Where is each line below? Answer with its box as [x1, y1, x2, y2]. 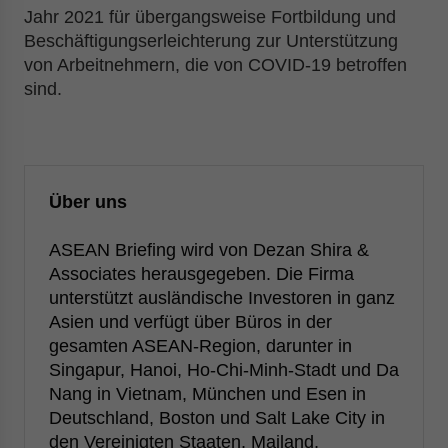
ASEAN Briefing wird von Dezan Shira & [49, 240, 369, 260]
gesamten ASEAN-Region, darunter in [49, 336, 352, 356]
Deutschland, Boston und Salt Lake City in [49, 408, 385, 428]
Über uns [49, 192, 127, 212]
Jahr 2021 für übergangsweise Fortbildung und [24, 7, 396, 27]
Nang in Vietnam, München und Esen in [49, 384, 366, 404]
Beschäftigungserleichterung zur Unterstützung [24, 31, 398, 51]
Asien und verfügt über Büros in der [49, 312, 332, 332]
